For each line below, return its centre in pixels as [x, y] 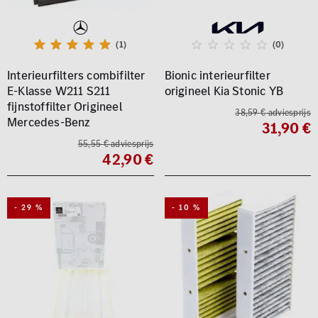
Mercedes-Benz [49, 122]
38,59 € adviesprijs [273, 113]
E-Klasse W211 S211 [59, 91]
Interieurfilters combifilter [76, 75]
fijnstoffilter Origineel [65, 106]
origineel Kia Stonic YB [224, 91]
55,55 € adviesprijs [116, 144]
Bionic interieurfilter [217, 75]
